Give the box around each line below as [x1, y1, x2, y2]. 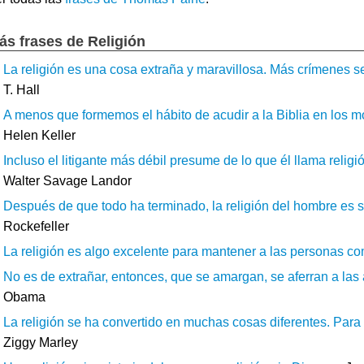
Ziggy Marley [3, 335, 78, 349]
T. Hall [3, 82, 40, 97]
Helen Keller [3, 128, 76, 142]
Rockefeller [3, 219, 69, 233]
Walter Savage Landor [3, 173, 132, 188]
